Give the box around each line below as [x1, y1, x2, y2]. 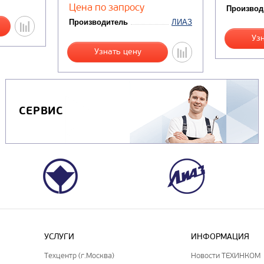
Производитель [69, 18, 128, 27]
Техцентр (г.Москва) [44, 250, 115, 260]
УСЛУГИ [44, 231, 75, 242]
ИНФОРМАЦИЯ [191, 231, 250, 242]
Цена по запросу [69, 1, 144, 14]
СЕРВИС [18, 104, 64, 118]
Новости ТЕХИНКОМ [191, 250, 261, 260]
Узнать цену [94, 47, 141, 57]
